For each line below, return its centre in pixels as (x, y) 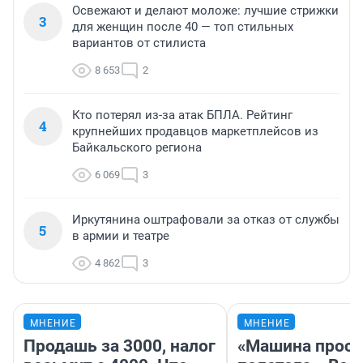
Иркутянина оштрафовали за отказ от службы (206, 220)
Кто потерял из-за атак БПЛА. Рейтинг (182, 115)
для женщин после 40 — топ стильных (183, 27)
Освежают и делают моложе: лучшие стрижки (205, 11)
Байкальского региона (137, 148)
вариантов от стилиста (139, 43)
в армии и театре (121, 236)
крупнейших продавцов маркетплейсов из (195, 132)
